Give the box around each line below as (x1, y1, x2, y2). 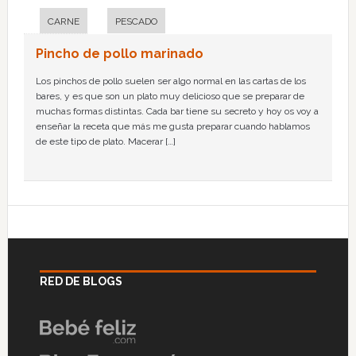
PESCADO (114, 16, 157, 27)
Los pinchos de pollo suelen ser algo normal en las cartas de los (35, 75, 306, 87)
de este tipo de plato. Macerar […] (35, 136, 176, 147)
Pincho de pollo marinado (35, 46, 203, 61)
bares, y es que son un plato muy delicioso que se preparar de (35, 91, 304, 102)
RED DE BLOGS (39, 275, 122, 288)
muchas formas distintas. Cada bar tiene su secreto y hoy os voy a (35, 106, 319, 117)
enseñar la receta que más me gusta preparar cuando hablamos (35, 121, 310, 132)
